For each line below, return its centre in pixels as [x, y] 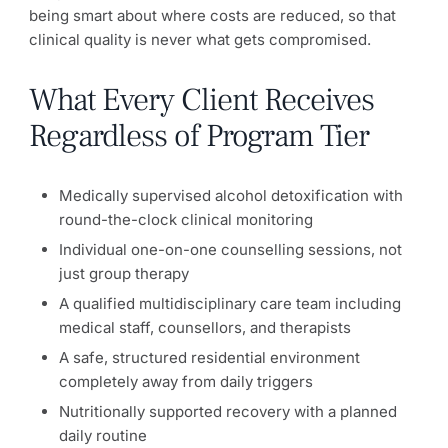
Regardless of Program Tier [199, 135]
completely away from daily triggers [186, 381]
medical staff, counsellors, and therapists [205, 327]
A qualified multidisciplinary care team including [230, 303]
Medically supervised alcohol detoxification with [231, 195]
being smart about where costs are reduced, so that [212, 15]
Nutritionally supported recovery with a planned [228, 411]
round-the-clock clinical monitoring [186, 219]
